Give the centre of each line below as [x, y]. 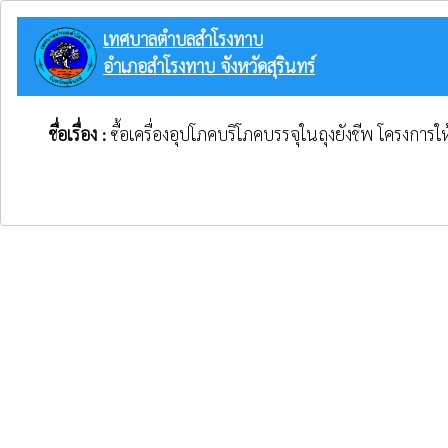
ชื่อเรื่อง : [80, 133]
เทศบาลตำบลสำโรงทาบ [183, 38]
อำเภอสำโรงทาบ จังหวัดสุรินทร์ [209, 65]
